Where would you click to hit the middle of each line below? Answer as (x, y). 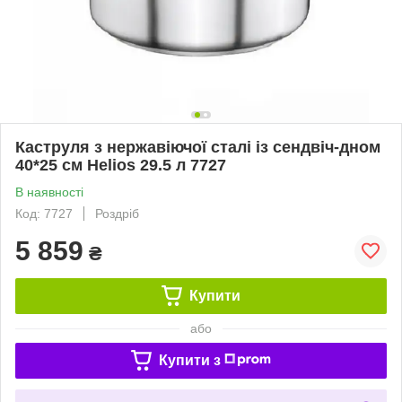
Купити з (189, 360)
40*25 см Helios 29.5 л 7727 (121, 165)
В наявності (49, 192)
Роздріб (117, 213)
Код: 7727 (44, 213)
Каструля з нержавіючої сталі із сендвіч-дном (198, 147)
